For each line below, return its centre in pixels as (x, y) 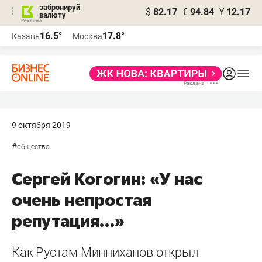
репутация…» (68, 221)
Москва (87, 36)
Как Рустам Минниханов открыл (105, 252)
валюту (53, 15)
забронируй (60, 7)
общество (33, 147)
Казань (26, 36)
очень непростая (82, 200)
